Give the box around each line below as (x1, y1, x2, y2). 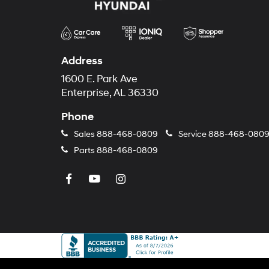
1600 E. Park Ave (61, 73, 138, 85)
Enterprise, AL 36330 (61, 86, 159, 99)
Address (61, 53, 103, 68)
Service (177, 128, 208, 139)
